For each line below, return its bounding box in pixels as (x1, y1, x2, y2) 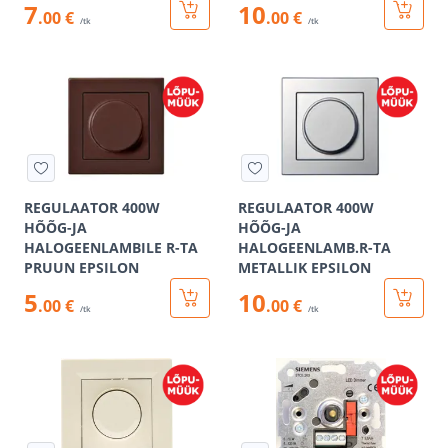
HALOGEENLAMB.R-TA (238, 238, 391, 257)
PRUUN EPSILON (24, 258, 139, 277)
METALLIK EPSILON (238, 258, 371, 277)
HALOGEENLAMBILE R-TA (24, 238, 198, 257)
